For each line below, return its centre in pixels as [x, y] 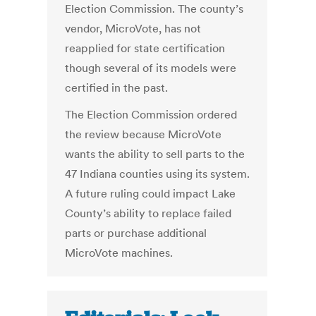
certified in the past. [117, 88]
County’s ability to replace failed [148, 213]
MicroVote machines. [119, 253]
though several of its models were [151, 68]
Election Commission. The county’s [154, 9]
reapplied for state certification [145, 48]
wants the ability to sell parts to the [155, 154]
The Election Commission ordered [151, 115]
